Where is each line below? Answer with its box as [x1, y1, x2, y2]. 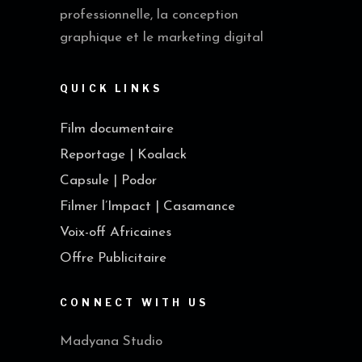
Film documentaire [60, 122, 174, 137]
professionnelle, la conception [60, 8, 238, 23]
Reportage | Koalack [60, 148, 187, 162]
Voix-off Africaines [60, 225, 171, 240]
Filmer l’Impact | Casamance [60, 200, 235, 214]
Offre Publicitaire [60, 251, 166, 266]
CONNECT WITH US [60, 297, 208, 309]
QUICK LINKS [60, 82, 163, 95]
